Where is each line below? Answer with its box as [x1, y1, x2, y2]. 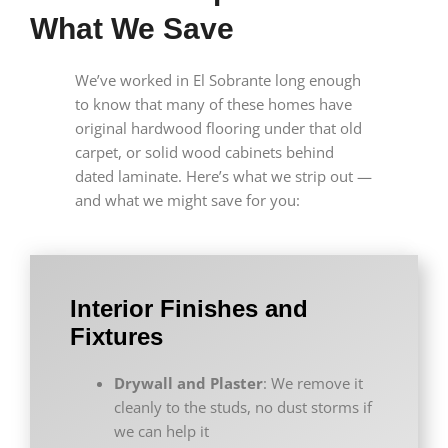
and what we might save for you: [74, 190, 300, 211]
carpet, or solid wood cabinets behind [74, 142, 334, 163]
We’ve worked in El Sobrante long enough [74, 70, 361, 91]
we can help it [113, 421, 209, 442]
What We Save [30, 12, 234, 46]
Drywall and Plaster [113, 373, 263, 394]
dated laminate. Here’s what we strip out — [74, 166, 372, 187]
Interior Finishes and [70, 295, 308, 323]
